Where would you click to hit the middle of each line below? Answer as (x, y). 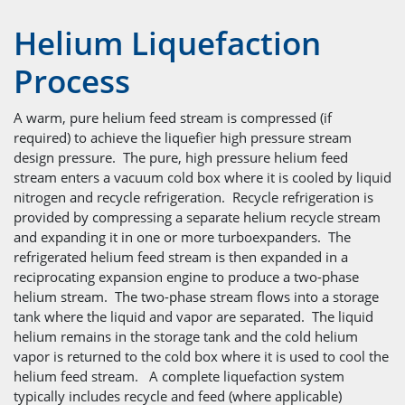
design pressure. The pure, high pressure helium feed (181, 157)
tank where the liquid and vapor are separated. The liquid (193, 316)
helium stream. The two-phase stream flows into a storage (196, 296)
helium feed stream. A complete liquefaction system (179, 376)
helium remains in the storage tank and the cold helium (186, 336)
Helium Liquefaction (167, 43)
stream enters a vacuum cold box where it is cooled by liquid (202, 177)
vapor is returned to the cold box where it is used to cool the (201, 356)
